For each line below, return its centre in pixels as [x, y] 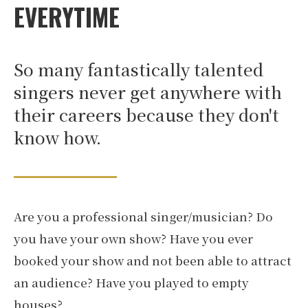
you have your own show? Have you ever [133, 239]
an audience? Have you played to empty [131, 283]
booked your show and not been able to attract [153, 261]
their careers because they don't [146, 115]
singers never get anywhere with [148, 92]
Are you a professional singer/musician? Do [143, 217]
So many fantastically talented [139, 69]
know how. [57, 137]
